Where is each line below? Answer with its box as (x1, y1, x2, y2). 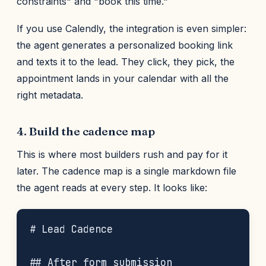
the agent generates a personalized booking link (17, 39, 233, 51)
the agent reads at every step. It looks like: (17, 182, 207, 194)
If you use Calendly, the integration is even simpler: (17, 23, 246, 34)
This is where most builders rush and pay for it (17, 148, 227, 160)
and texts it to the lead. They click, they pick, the (17, 56, 235, 68)
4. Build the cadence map (17, 124, 155, 138)
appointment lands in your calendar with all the (17, 72, 229, 84)
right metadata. (17, 89, 83, 101)
